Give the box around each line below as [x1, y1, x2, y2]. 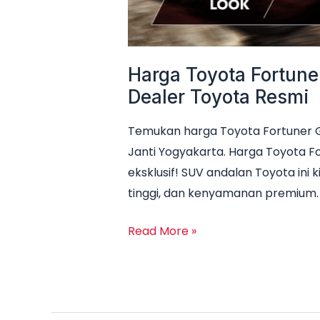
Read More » [127, 223, 196, 240]
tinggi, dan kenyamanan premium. [127, 185, 319, 202]
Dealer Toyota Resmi [127, 86, 309, 109]
